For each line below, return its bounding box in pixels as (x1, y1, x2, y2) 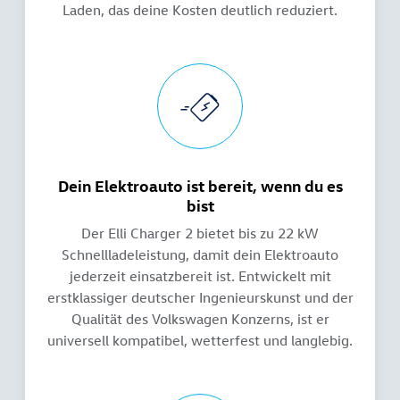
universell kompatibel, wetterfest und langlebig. (47, 331, 353, 350)
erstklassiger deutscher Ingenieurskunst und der (46, 288, 354, 307)
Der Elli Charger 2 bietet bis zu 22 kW (81, 224, 319, 243)
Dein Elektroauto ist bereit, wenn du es (57, 175, 343, 196)
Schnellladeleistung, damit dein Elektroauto (62, 246, 338, 264)
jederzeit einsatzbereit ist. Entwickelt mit (69, 267, 331, 286)
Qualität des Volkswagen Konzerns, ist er (71, 310, 329, 329)
